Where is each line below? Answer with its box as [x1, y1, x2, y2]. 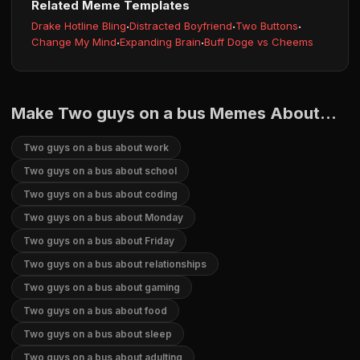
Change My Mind [31, 35, 117, 48]
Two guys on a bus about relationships [23, 258, 207, 270]
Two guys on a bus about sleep [23, 328, 172, 340]
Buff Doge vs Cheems [204, 35, 313, 48]
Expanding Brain [120, 35, 201, 48]
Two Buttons [235, 19, 298, 32]
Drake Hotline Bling [31, 19, 126, 32]
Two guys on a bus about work [23, 141, 169, 153]
